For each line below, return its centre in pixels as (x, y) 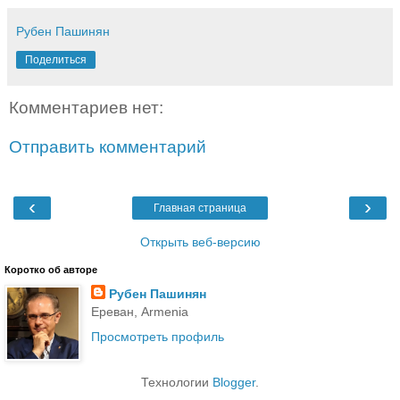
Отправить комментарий (108, 146)
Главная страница (200, 208)
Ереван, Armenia (139, 312)
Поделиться (56, 60)
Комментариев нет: (86, 108)
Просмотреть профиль (157, 336)
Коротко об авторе (51, 270)
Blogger (234, 382)
